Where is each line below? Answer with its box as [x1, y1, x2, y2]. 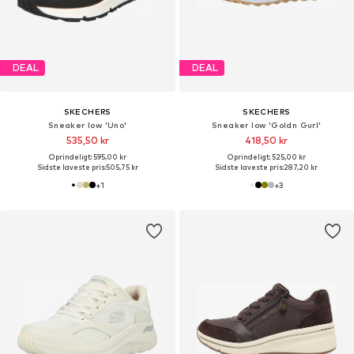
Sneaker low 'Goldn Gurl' [211, 119, 322, 130]
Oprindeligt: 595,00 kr [48, 152, 126, 161]
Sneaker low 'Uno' [47, 119, 127, 130]
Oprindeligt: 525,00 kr [227, 152, 306, 161]
